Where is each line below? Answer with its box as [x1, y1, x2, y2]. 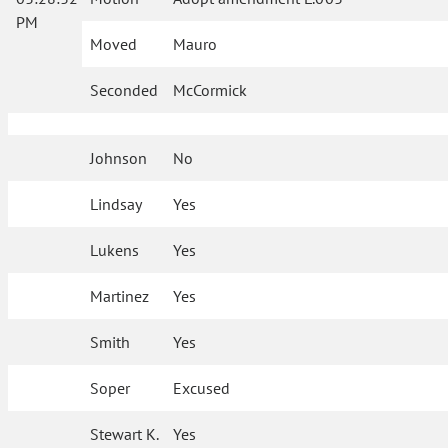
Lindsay [90, 194, 143, 214]
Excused [173, 378, 231, 398]
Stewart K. [90, 424, 160, 444]
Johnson [90, 148, 148, 168]
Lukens [90, 240, 140, 260]
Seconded [90, 80, 158, 100]
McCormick [173, 80, 248, 100]
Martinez [90, 286, 150, 306]
